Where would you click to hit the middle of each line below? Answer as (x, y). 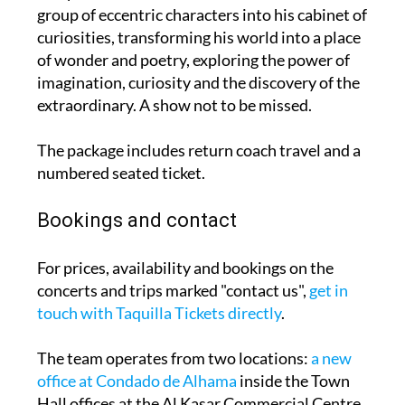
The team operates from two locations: (174, 358)
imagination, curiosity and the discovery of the (198, 82)
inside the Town (293, 380)
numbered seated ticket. (121, 172)
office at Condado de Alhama (137, 380)
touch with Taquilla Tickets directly (159, 312)
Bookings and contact (137, 220)
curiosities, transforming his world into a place (198, 37)
